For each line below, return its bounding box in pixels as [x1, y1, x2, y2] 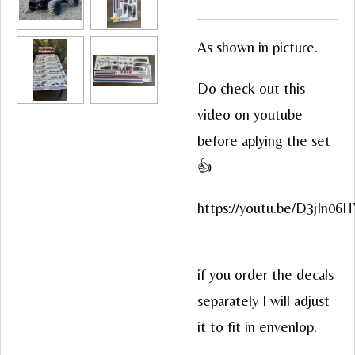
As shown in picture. [197, 39, 318, 56]
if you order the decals [197, 266, 334, 284]
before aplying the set [197, 132, 330, 149]
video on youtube [197, 105, 303, 123]
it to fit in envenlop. [197, 319, 321, 336]
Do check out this [197, 79, 305, 97]
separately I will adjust [197, 292, 330, 310]
